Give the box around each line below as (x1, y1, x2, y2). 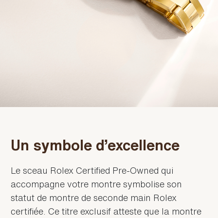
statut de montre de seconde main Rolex (11, 193, 177, 202)
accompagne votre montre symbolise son (11, 180, 182, 189)
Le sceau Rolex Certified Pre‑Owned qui (11, 166, 174, 175)
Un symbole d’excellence (11, 138, 180, 153)
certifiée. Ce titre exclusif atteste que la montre (11, 207, 202, 216)
